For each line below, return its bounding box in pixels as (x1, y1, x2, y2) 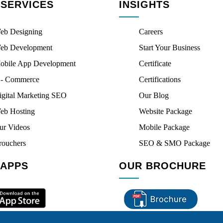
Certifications (139, 75, 181, 84)
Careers (139, 27, 163, 36)
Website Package (139, 107, 192, 115)
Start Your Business (139, 43, 200, 52)
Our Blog (139, 91, 169, 100)
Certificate (139, 59, 171, 68)
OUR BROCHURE (119, 160, 206, 171)
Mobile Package (139, 123, 190, 131)
